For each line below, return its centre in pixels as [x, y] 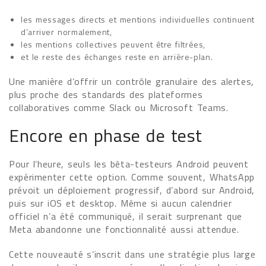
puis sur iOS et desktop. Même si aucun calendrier [121, 203]
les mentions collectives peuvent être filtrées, [113, 44]
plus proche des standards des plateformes [106, 94]
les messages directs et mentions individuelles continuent [138, 19]
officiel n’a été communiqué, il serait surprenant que [126, 216]
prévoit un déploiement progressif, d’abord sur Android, [132, 190]
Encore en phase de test [106, 135]
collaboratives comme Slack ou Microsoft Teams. [119, 107]
